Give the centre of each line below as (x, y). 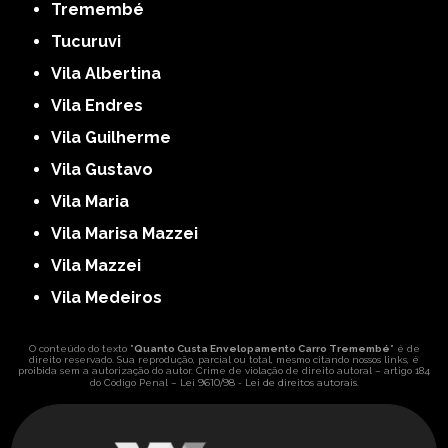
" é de (404, 348)
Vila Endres (103, 105)
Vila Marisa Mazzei (130, 233)
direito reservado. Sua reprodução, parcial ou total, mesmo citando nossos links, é (224, 359)
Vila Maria (96, 201)
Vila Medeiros (112, 297)
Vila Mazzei (102, 265)
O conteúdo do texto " (81, 348)
